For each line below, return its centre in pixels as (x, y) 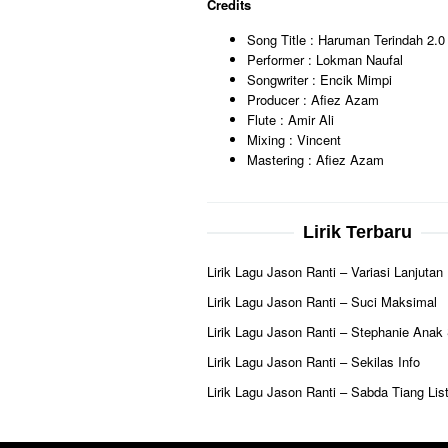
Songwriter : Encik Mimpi (319, 79)
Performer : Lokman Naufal (325, 59)
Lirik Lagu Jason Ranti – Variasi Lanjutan (325, 271)
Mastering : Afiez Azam (315, 159)
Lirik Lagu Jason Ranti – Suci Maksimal (322, 301)
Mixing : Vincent (294, 139)
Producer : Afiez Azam (313, 99)
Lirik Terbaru (357, 231)
